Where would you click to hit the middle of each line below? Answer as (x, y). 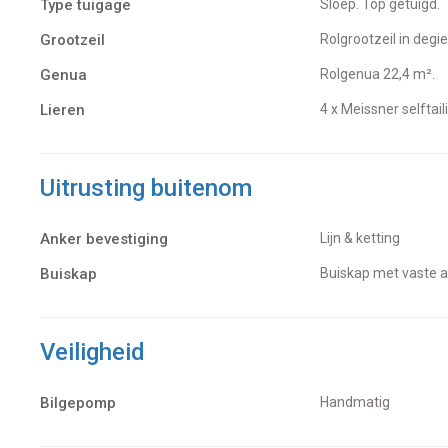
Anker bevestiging (104, 239)
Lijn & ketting (363, 238)
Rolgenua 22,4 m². (382, 74)
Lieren (62, 110)
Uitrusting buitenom (146, 188)
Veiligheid (92, 352)
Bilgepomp (78, 403)
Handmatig (359, 402)
